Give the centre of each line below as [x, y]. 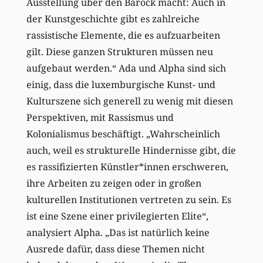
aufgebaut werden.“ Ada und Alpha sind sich [126, 68]
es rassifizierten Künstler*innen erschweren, [127, 166]
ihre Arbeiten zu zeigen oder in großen [114, 183]
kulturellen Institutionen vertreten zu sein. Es [129, 199]
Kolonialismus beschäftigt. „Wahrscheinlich [123, 134]
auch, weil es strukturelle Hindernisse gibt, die [131, 150]
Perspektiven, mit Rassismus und [100, 117]
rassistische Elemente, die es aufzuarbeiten [123, 35]
